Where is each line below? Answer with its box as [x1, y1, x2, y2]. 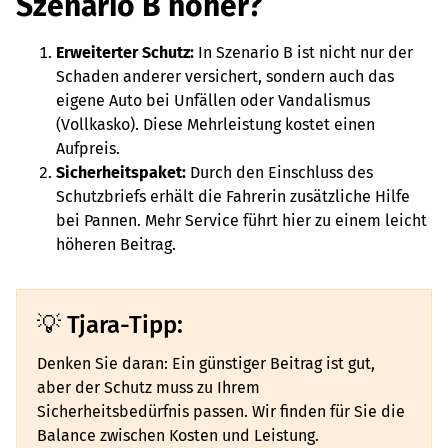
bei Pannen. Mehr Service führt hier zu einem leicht [56, 211, 427, 230]
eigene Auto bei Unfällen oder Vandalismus [56, 91, 370, 110]
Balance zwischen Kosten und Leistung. [37, 426, 319, 445]
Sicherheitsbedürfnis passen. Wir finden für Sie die [37, 402, 405, 421]
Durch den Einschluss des [186, 163, 373, 182]
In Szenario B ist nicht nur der [194, 43, 413, 62]
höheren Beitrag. [56, 235, 176, 254]
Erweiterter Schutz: [56, 43, 194, 62]
